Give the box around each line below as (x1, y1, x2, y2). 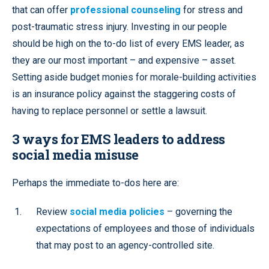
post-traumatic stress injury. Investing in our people (12, 20, 227, 32)
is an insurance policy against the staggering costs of (12, 88, 236, 100)
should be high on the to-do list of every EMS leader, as (12, 37, 244, 49)
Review (36, 205, 70, 217)
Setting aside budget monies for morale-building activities (12, 71, 256, 83)
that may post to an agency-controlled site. (36, 239, 214, 251)
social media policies (70, 205, 165, 217)
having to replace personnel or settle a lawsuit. (12, 104, 207, 116)
